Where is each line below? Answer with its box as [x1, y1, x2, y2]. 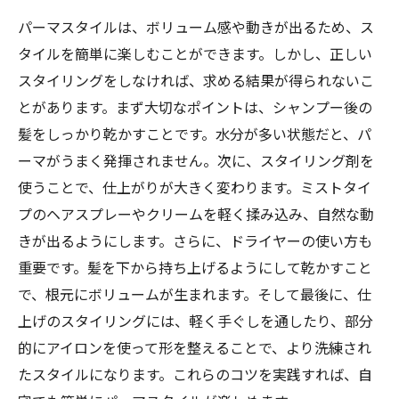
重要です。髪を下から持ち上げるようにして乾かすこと [18, 256, 372, 278]
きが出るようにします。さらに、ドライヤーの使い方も [18, 230, 372, 251]
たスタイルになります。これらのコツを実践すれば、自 [18, 363, 372, 385]
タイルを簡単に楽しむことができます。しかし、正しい [18, 43, 372, 64]
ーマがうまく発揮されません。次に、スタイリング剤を [18, 150, 374, 171]
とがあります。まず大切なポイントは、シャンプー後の [18, 96, 372, 118]
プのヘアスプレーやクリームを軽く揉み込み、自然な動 [18, 203, 374, 224]
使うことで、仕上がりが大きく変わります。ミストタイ [18, 176, 371, 198]
